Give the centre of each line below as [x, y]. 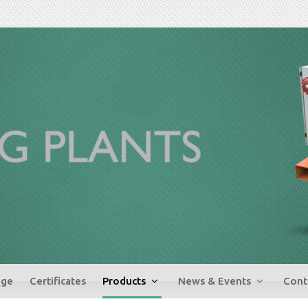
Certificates [57, 281]
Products [125, 281]
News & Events [216, 281]
